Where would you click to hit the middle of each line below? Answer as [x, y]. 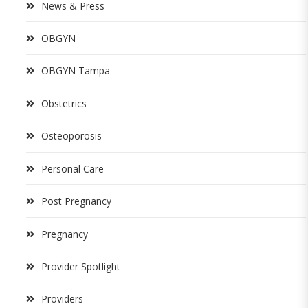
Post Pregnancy [76, 201]
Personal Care [73, 168]
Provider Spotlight [81, 267]
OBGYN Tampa [76, 71]
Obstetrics [64, 103]
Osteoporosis [71, 136]
